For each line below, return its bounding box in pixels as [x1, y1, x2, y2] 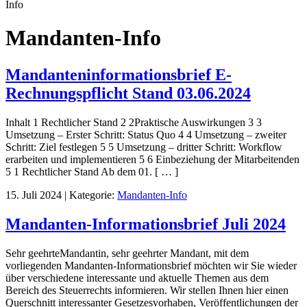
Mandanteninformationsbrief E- [5, 65, 232, 84]
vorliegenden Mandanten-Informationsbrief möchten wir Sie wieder [5, 259, 297, 271]
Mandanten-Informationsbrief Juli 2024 [5, 214, 286, 233]
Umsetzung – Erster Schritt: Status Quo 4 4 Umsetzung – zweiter [5, 128, 286, 140]
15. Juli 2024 [5, 188, 62, 201]
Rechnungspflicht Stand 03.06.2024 [5, 84, 251, 102]
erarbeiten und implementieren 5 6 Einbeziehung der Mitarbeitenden [5, 153, 299, 165]
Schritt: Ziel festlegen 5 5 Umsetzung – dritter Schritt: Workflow [5, 140, 282, 153]
